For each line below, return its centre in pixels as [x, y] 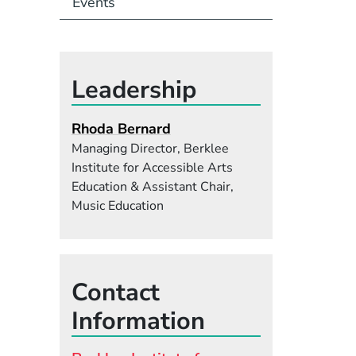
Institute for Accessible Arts [152, 167]
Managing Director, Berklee [150, 148]
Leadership [133, 89]
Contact [115, 293]
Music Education [117, 205]
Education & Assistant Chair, [152, 186]
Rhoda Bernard [121, 128]
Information [138, 321]
